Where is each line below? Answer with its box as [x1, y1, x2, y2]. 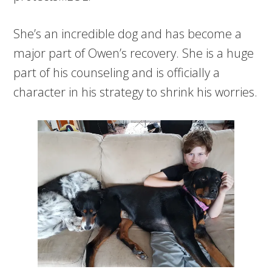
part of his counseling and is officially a [13, 64, 220, 81]
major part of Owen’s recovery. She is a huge [13, 44, 254, 61]
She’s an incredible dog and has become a [13, 25, 242, 42]
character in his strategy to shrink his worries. [13, 83, 258, 100]
